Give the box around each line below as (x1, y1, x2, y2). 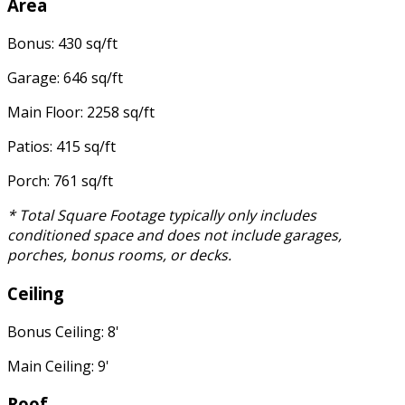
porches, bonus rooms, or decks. (7, 245, 231, 266)
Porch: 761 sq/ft (7, 171, 113, 192)
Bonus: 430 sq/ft (7, 33, 118, 54)
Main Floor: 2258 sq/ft (7, 102, 155, 123)
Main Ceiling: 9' (7, 355, 109, 376)
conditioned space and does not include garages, (7, 225, 342, 246)
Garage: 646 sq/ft (7, 68, 123, 89)
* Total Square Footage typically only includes (7, 205, 316, 226)
